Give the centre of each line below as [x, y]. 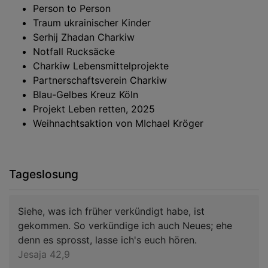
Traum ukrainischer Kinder [92, 22]
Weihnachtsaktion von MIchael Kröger [118, 123]
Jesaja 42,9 [44, 254]
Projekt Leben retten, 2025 [94, 109]
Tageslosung [44, 174]
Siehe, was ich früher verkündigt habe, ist [111, 211]
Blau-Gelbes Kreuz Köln [86, 94]
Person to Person [72, 8]
